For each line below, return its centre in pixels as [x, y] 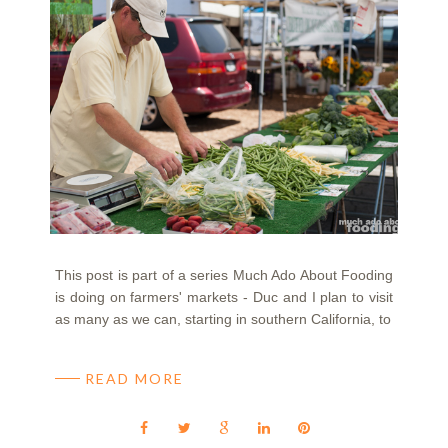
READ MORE [134, 379]
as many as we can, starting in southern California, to [223, 319]
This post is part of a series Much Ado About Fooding [224, 275]
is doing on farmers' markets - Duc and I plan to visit [224, 297]
